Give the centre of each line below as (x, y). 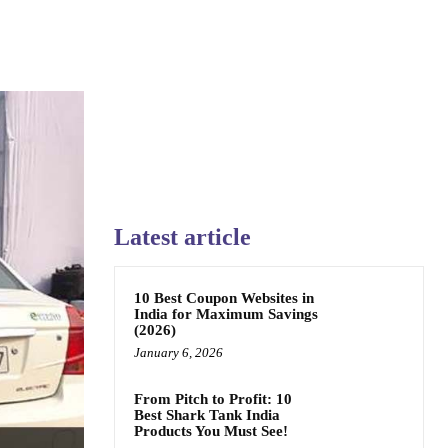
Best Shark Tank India (207, 415)
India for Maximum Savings (226, 314)
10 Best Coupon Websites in (224, 298)
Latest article (182, 237)
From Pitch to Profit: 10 (213, 399)
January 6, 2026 (178, 352)
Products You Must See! (211, 431)
